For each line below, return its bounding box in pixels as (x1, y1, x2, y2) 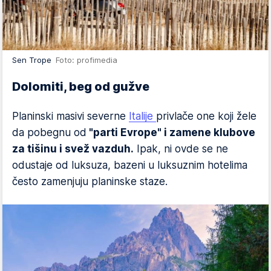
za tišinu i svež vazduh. (12, 143, 134, 155)
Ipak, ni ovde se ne (134, 143, 228, 155)
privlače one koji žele (156, 110, 256, 122)
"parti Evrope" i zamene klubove (87, 126, 255, 139)
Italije (129, 110, 156, 122)
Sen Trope (12, 55, 56, 65)
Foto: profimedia (56, 55, 117, 65)
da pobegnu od (12, 126, 87, 139)
